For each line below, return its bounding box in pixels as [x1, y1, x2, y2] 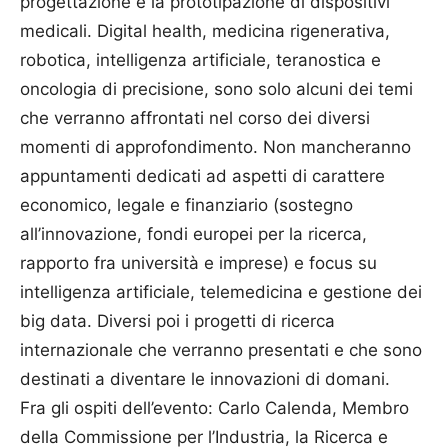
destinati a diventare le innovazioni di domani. [20, 368, 390, 389]
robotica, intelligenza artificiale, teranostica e [20, 49, 381, 70]
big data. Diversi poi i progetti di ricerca [20, 310, 335, 331]
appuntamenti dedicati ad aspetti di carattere [20, 165, 385, 186]
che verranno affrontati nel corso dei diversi [20, 107, 370, 128]
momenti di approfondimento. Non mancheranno [20, 136, 411, 157]
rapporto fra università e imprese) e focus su [20, 252, 377, 273]
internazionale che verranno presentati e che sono [20, 339, 422, 360]
